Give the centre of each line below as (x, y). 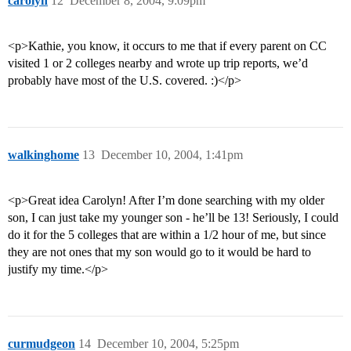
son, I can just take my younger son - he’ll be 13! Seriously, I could (173, 218)
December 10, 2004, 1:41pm (172, 155)
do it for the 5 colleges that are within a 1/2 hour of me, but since (167, 235)
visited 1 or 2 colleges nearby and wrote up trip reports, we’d (158, 63)
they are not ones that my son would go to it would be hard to (159, 252)
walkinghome (43, 155)
